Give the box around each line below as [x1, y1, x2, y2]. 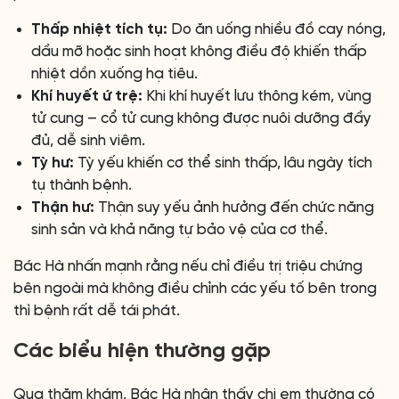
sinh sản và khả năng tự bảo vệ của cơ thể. [31, 222, 328, 238]
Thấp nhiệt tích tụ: [31, 21, 167, 37]
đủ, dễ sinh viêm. [31, 133, 145, 149]
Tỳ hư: [31, 155, 74, 171]
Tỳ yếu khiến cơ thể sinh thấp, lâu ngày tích [74, 155, 372, 171]
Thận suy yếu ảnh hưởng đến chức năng [94, 199, 374, 216]
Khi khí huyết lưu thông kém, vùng [142, 88, 371, 104]
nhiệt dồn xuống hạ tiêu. [31, 66, 198, 82]
